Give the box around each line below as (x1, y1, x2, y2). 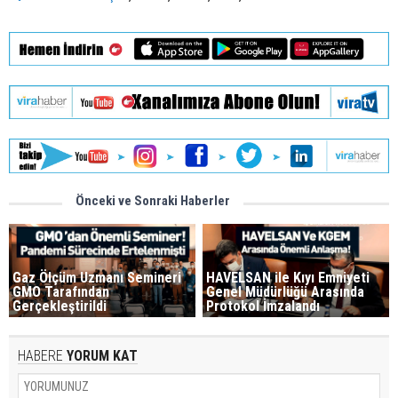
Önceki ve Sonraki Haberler (76, 192, 230, 209)
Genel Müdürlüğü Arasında (206, 283, 365, 300)
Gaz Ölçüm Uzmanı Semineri (12, 268, 181, 286)
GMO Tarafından (12, 283, 109, 300)
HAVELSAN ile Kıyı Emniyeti (206, 268, 370, 286)
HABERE (18, 346, 63, 364)
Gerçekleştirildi (12, 297, 107, 314)
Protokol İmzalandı (206, 297, 321, 314)
